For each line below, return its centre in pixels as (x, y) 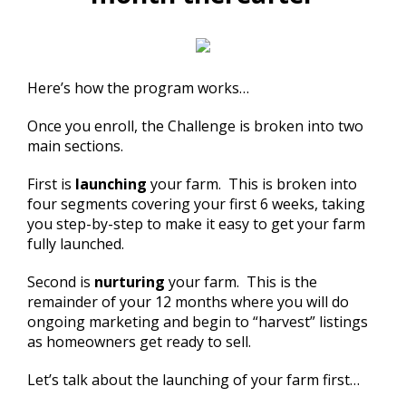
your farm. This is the (243, 281)
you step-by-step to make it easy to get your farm (196, 223)
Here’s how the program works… (138, 87)
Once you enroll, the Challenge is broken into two (195, 126)
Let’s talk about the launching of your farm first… (193, 379)
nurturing (131, 281)
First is (51, 184)
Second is (61, 281)
